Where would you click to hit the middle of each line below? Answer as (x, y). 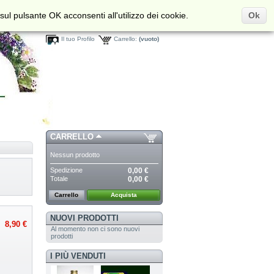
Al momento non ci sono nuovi (95, 228)
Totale (59, 178)
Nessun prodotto (75, 154)
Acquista (124, 195)
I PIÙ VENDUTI (78, 256)
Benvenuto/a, (122, 28)
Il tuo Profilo (78, 39)
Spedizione (66, 170)
